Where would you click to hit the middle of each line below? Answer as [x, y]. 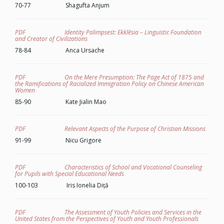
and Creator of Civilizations [51, 39]
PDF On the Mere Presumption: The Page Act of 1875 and [109, 77]
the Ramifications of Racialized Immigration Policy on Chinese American [109, 84]
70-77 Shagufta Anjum [62, 5]
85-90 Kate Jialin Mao [61, 102]
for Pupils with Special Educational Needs [69, 174]
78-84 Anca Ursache [60, 50]
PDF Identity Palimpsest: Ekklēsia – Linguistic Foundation [108, 32]
